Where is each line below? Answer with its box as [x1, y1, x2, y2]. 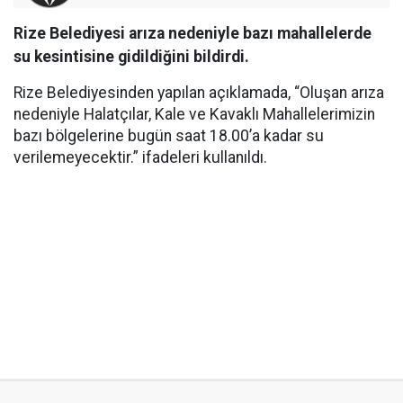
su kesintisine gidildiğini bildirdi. [13, 48, 249, 66]
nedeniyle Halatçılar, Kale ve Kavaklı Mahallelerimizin [13, 105, 375, 123]
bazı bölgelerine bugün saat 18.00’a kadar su [13, 127, 324, 145]
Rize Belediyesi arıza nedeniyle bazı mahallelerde [13, 24, 372, 42]
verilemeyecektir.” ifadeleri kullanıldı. [13, 148, 267, 166]
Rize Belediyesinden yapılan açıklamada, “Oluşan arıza [13, 84, 384, 102]
